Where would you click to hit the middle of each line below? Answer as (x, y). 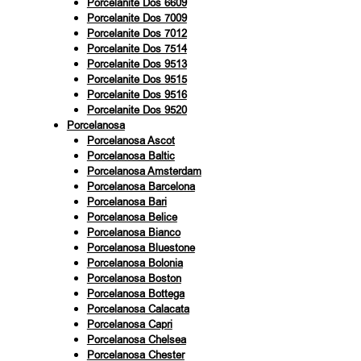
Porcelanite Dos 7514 (137, 48)
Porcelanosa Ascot (131, 140)
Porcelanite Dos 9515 (137, 79)
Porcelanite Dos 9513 (137, 64)
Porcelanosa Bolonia (135, 263)
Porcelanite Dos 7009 (137, 18)
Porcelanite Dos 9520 (137, 110)
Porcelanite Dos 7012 (137, 33)
